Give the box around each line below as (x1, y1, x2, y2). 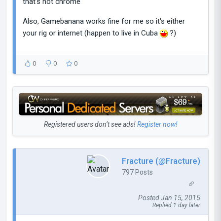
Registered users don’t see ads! (43, 120, 137, 129)
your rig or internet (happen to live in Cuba (23, 29, 160, 38)
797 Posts (122, 168, 153, 176)
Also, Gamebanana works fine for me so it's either (23, 17, 185, 26)
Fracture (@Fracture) (122, 156, 200, 166)
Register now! (137, 120, 178, 129)
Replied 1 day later (152, 202, 200, 209)
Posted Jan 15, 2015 (138, 194, 200, 202)
